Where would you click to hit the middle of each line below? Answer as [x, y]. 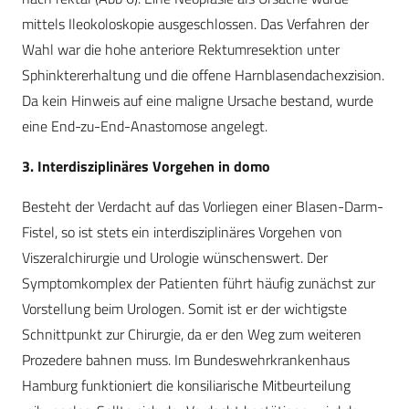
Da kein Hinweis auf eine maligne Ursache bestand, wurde [198, 101]
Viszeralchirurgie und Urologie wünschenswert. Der [175, 258]
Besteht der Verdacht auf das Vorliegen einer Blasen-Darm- [203, 207]
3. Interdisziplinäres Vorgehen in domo [146, 167]
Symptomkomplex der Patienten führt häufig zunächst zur [199, 283]
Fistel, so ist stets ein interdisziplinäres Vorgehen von [182, 232]
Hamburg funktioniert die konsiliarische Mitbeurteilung [186, 386]
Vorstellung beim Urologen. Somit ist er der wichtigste [184, 309]
